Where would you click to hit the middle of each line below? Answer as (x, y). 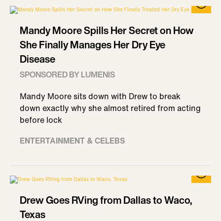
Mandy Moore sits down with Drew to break (100, 96)
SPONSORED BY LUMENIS (67, 74)
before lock (41, 120)
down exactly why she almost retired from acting (110, 108)
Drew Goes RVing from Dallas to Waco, (106, 200)
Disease (37, 59)
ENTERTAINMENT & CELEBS (73, 141)
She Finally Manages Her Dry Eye (92, 45)
